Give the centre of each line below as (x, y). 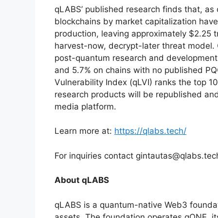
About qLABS (82, 180)
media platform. (85, 106)
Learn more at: (84, 131)
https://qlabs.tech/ (150, 131)
